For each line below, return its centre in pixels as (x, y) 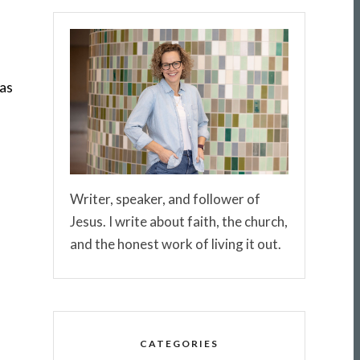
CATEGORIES (179, 344)
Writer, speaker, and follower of (165, 198)
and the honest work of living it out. (175, 243)
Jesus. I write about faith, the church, (178, 221)
